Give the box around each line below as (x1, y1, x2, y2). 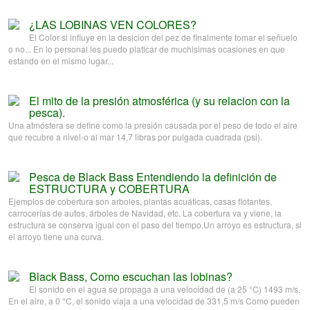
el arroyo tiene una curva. (8, 230, 104, 243)
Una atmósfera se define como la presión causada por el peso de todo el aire (8, 119, 298, 131)
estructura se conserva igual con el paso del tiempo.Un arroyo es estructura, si (8, 219, 302, 231)
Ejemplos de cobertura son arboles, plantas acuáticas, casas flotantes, (8, 195, 272, 208)
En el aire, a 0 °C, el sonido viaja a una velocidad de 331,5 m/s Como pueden (8, 295, 300, 307)
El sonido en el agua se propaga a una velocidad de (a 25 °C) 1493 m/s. (29, 283, 300, 295)
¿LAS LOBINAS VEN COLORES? (29, 17, 197, 33)
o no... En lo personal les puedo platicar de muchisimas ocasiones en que (8, 43, 285, 55)
